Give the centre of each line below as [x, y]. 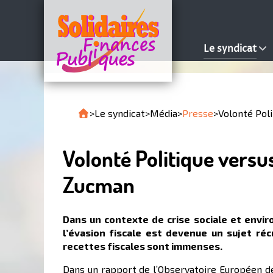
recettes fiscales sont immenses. [143, 246]
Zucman [99, 185]
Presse [198, 113]
